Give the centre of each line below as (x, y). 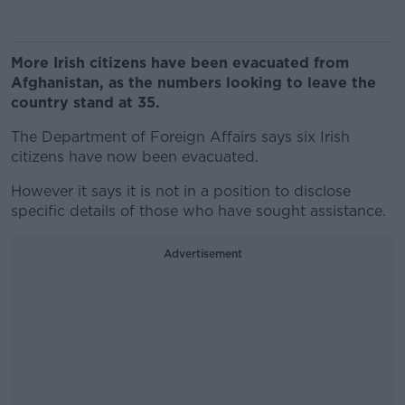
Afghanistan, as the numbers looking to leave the (193, 83)
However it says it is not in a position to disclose (181, 191)
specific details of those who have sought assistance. (198, 211)
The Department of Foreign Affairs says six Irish (180, 137)
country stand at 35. (85, 103)
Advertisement (202, 254)
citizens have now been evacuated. (135, 157)
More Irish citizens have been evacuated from (180, 63)
